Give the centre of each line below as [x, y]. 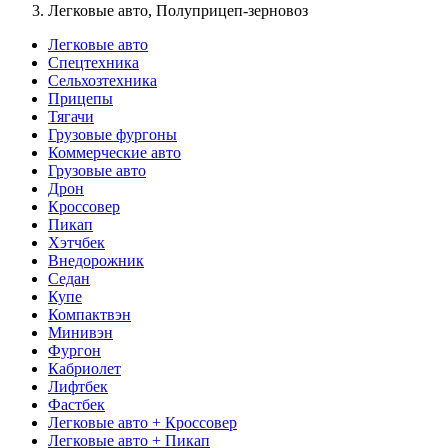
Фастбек [76, 404]
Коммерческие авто [114, 152]
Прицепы [80, 98]
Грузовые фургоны [112, 134]
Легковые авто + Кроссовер [142, 422]
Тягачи [71, 116]
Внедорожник [96, 260]
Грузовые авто [97, 170]
